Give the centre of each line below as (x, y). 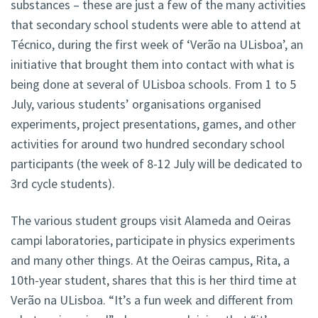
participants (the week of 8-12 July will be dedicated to (157, 164)
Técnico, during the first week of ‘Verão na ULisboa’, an (157, 45)
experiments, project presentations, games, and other (153, 124)
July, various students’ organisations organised (136, 104)
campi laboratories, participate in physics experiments (153, 241)
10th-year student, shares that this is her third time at (154, 280)
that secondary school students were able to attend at (156, 25)
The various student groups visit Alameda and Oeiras (151, 221)
